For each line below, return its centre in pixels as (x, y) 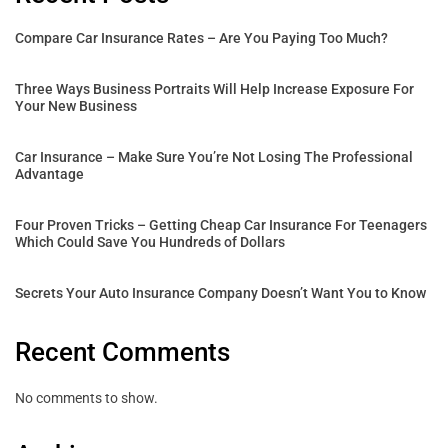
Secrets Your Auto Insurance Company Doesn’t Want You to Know (220, 292)
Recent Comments (122, 351)
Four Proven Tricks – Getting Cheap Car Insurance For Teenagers (221, 224)
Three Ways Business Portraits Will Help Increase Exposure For (214, 88)
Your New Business (76, 105)
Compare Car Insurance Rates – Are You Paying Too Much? (201, 37)
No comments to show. (86, 397)
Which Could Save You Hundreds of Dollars (150, 241)
